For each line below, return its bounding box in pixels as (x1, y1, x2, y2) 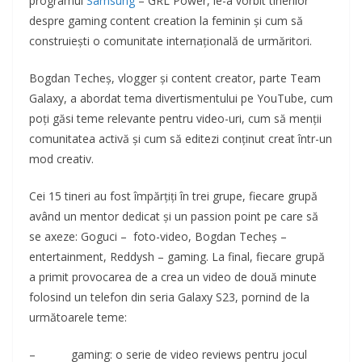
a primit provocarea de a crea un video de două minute (29, 269, 317, 285)
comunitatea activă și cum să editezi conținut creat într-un (29, 131, 332, 147)
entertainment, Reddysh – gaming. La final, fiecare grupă (29, 249, 325, 265)
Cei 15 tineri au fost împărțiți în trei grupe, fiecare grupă (29, 188, 318, 204)
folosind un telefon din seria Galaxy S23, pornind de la (29, 289, 309, 305)
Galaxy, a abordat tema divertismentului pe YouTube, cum (29, 90, 333, 107)
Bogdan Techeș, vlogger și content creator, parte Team (29, 70, 321, 86)
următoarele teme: (29, 309, 127, 326)
